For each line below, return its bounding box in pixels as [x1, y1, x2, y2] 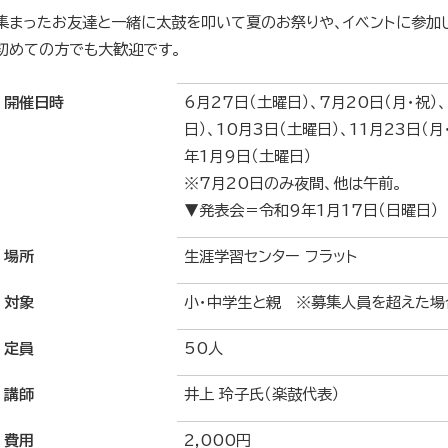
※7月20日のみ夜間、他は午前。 [184, 176, 417, 192]
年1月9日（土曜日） [184, 149, 312, 165]
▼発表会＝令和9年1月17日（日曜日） [184, 203, 439, 219]
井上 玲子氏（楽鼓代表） [184, 387, 340, 403]
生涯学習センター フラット [184, 249, 358, 265]
